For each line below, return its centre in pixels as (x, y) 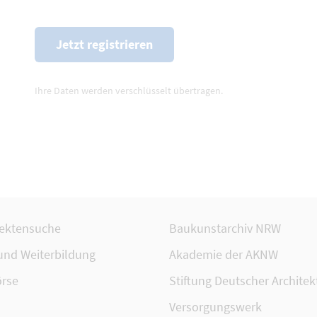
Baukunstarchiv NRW (225, 229)
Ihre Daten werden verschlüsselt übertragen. (129, 91)
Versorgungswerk (215, 307)
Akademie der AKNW (224, 255)
